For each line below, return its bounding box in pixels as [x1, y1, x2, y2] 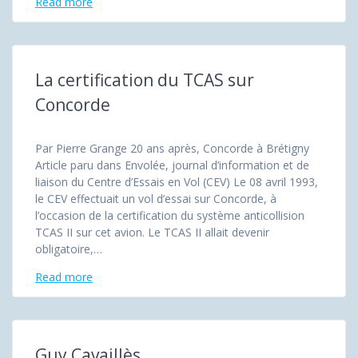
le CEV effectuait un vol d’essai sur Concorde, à [35, 190, 276, 206]
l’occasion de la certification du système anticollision [35, 207, 304, 223]
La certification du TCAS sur [35, 68, 254, 91]
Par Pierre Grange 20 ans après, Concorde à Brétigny [35, 140, 309, 156]
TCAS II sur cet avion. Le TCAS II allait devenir [35, 224, 269, 240]
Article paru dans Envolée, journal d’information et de [35, 157, 309, 173]
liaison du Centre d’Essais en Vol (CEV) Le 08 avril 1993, [35, 173, 318, 189]
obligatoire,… [35, 241, 102, 257]
